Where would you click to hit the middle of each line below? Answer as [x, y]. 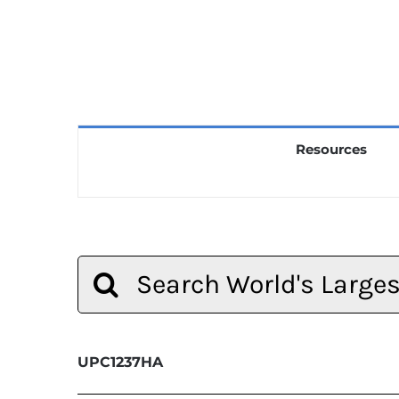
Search [97, 267]
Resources [331, 149]
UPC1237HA [120, 362]
